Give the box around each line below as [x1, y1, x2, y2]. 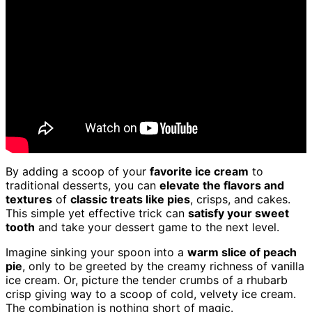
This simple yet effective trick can [6, 206, 188, 221]
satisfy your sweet [188, 206, 289, 221]
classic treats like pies [70, 192, 190, 207]
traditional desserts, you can [6, 178, 159, 193]
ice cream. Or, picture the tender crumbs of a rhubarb [6, 273, 288, 288]
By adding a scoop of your [6, 164, 150, 179]
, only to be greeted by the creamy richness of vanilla [22, 259, 304, 274]
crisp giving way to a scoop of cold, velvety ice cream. [6, 287, 296, 302]
